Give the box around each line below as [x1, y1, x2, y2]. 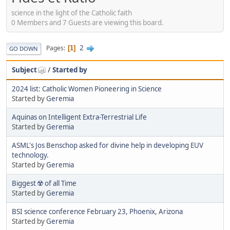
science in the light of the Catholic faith [11, 8, 132, 17]
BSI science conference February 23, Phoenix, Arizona [12, 206, 183, 216]
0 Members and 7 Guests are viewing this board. [11, 17, 164, 27]
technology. [12, 150, 49, 160]
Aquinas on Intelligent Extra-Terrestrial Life [12, 112, 147, 122]
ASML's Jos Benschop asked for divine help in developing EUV [12, 140, 203, 150]
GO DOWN [9, 44, 38, 52]
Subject [12, 65, 37, 74]
